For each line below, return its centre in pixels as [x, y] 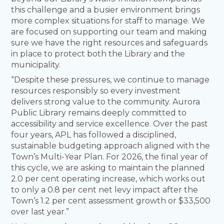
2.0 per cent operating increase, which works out [108, 179]
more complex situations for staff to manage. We [108, 21]
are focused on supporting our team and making [109, 32]
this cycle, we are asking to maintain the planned [108, 168]
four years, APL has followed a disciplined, [94, 135]
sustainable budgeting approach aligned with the [111, 146]
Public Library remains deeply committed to [99, 113]
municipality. [36, 65]
